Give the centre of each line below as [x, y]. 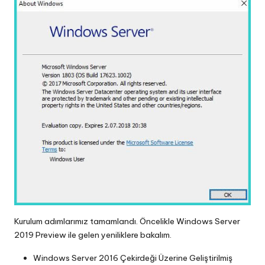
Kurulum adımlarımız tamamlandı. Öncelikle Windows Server [127, 221]
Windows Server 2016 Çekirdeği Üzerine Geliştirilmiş [133, 258]
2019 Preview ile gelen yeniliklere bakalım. [93, 235]
